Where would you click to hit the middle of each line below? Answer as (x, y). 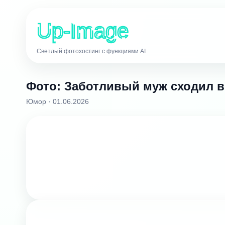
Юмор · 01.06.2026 (58, 101)
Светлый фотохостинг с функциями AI (91, 51)
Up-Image (83, 31)
